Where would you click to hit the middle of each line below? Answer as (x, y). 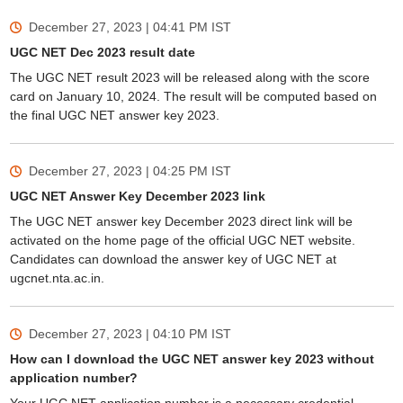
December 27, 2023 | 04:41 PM (118, 27)
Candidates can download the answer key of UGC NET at (173, 259)
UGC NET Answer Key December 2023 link (137, 196)
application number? (73, 378)
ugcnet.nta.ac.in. (58, 278)
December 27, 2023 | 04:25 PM (118, 171)
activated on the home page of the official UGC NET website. (182, 240)
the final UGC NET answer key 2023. (118, 115)
